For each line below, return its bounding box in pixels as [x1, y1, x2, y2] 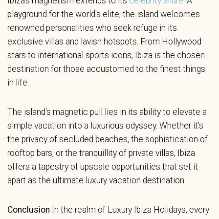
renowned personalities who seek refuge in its [7, 23, 177, 33]
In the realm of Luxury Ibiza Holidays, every [50, 205, 209, 215]
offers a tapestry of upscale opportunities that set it [7, 162, 198, 172]
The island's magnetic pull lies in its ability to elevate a [7, 107, 207, 117]
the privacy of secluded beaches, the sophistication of [7, 134, 208, 144]
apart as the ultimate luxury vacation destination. [7, 175, 186, 185]
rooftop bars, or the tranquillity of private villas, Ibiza [7, 148, 195, 158]
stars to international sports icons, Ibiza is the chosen [7, 50, 205, 60]
